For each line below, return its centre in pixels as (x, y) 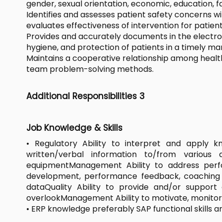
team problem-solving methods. (90, 69)
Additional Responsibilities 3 (85, 96)
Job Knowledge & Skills (74, 128)
